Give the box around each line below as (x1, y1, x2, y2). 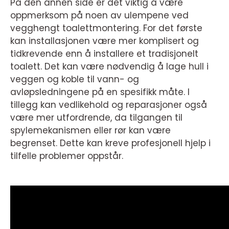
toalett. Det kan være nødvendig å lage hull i (10, 60, 209, 73)
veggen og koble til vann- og (10, 73, 139, 85)
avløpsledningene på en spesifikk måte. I (10, 85, 190, 98)
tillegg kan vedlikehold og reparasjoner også (10, 98, 207, 111)
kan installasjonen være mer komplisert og (10, 34, 199, 47)
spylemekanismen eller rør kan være (10, 124, 171, 136)
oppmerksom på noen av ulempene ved (10, 9, 189, 21)
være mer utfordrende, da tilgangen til (10, 111, 182, 124)
